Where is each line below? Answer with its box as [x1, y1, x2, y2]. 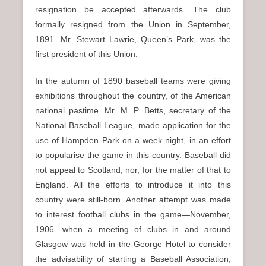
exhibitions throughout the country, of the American [35, 91, 231, 100]
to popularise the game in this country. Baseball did [35, 150, 231, 160]
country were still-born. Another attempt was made [35, 195, 231, 204]
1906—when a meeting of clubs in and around [35, 224, 231, 234]
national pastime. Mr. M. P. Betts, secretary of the [35, 106, 231, 115]
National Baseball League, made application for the [35, 121, 231, 130]
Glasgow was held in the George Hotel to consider [35, 239, 231, 249]
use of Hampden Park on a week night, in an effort [35, 135, 231, 145]
